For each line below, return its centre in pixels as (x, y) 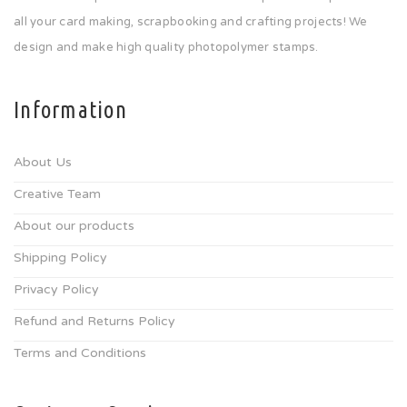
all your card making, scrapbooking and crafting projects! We (191, 22)
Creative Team (57, 194)
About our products (74, 226)
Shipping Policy (60, 258)
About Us (43, 163)
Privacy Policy (56, 290)
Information (70, 110)
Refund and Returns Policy (94, 322)
